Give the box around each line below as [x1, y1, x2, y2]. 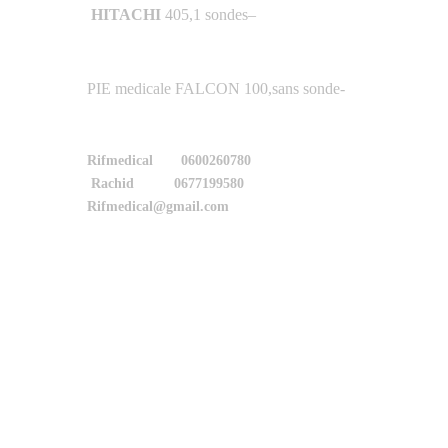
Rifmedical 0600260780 [87, 153, 251, 169]
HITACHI [91, 6, 161, 24]
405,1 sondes [161, 6, 248, 24]
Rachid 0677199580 [91, 176, 244, 192]
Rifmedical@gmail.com [87, 199, 229, 215]
